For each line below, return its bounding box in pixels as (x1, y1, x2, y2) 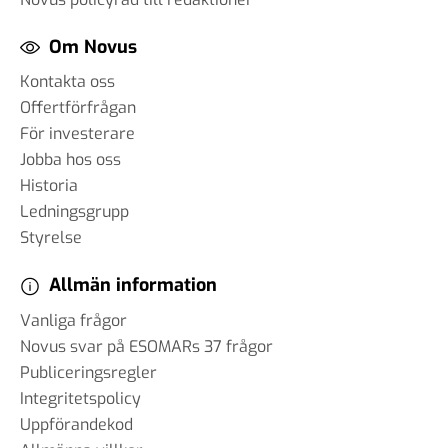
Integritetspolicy (20, 387, 141, 409)
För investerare (20, 123, 135, 145)
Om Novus (49, 35, 137, 60)
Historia (20, 175, 78, 197)
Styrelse (20, 227, 82, 249)
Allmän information (49, 273, 217, 298)
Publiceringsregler (20, 361, 157, 383)
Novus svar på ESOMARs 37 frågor (20, 335, 273, 357)
